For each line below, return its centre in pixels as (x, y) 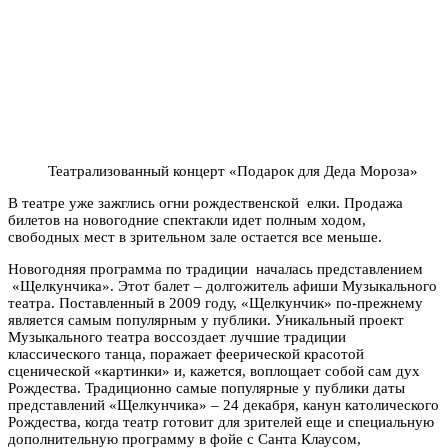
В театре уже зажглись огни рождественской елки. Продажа (205, 202)
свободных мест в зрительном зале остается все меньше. (195, 236)
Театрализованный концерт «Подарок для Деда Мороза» (233, 170)
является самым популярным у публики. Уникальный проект (206, 319)
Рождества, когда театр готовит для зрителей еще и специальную (221, 421)
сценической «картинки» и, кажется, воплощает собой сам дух (214, 370)
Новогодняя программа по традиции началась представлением (215, 268)
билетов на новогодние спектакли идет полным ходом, (187, 219)
